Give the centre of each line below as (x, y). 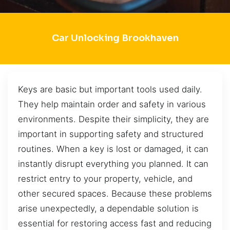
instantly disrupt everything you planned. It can (113, 164)
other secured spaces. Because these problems (115, 193)
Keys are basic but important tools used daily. (110, 89)
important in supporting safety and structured (111, 134)
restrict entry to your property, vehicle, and (105, 178)
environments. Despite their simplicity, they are (113, 119)
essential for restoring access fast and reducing (115, 223)
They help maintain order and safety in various (112, 104)
